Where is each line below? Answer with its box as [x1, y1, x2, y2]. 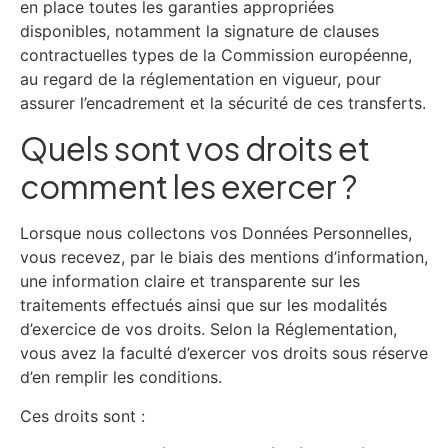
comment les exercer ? [20, 166, 357, 207]
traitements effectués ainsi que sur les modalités [20, 295, 387, 316]
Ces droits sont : [20, 405, 145, 426]
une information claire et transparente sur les [20, 271, 360, 292]
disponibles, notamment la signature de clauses [20, 20, 379, 41]
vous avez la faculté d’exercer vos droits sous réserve [20, 343, 428, 364]
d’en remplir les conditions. [20, 367, 222, 388]
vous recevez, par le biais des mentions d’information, [20, 247, 428, 268]
